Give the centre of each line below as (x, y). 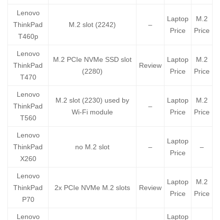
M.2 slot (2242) (92, 25)
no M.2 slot (92, 147)
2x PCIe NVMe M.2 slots (92, 188)
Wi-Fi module (92, 112)
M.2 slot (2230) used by (92, 100)
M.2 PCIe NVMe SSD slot (92, 60)
